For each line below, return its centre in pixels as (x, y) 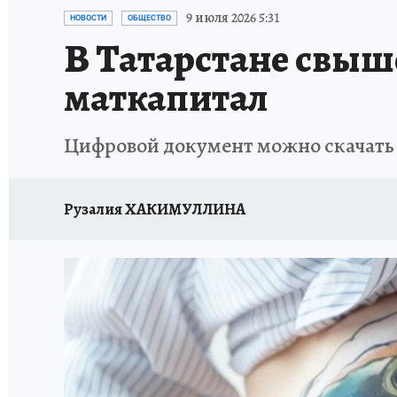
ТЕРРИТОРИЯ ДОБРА (210, 11)
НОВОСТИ (88, 18)
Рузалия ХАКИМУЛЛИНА (155, 209)
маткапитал (166, 97)
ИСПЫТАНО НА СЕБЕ (337, 11)
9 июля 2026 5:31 (233, 18)
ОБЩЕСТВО (149, 18)
